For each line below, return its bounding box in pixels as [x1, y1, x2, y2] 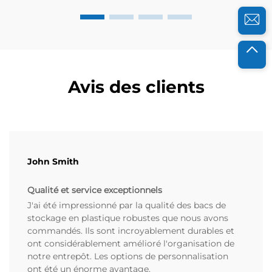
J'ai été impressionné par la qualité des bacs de [27, 200, 226, 211]
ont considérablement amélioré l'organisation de [27, 238, 234, 250]
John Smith [27, 156, 79, 168]
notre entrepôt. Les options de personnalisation [27, 251, 228, 262]
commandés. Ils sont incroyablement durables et [27, 225, 234, 237]
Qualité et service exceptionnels [27, 185, 162, 196]
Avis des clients [67, 76, 205, 98]
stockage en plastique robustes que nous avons [27, 212, 228, 224]
